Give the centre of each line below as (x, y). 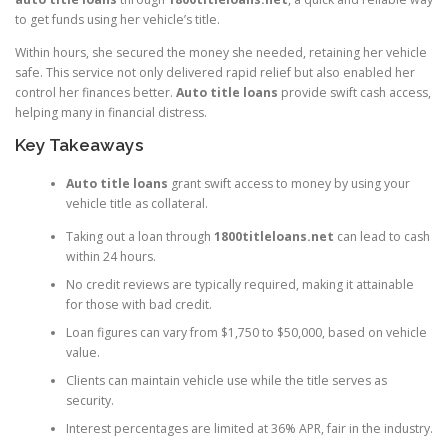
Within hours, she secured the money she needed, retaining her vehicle (221, 53)
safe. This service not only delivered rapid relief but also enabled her (215, 73)
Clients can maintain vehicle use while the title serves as (226, 380)
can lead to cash (381, 236)
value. (82, 352)
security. (89, 400)
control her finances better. (95, 93)
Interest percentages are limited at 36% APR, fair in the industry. (249, 428)
